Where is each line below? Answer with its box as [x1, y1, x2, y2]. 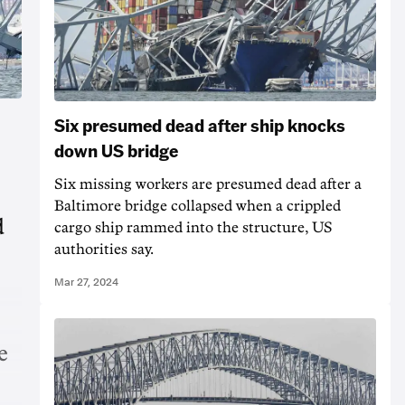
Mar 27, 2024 [54, 275, 118, 288]
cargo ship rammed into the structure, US [54, 220, 333, 235]
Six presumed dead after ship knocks [54, 112, 345, 137]
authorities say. [54, 241, 154, 257]
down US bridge [54, 137, 178, 162]
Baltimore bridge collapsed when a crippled [54, 198, 341, 213]
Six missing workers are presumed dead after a [54, 176, 362, 192]
